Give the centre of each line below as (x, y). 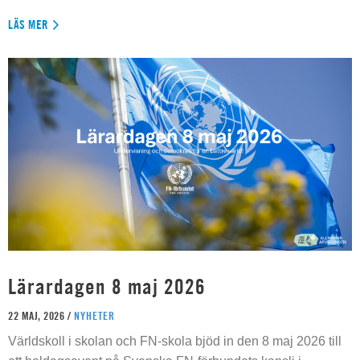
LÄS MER (29, 24)
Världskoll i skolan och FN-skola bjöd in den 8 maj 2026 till (175, 342)
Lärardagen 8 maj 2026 (107, 287)
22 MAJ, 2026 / (41, 316)
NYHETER (94, 316)
